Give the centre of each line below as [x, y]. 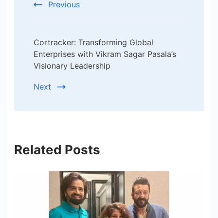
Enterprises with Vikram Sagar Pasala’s [105, 54]
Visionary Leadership [72, 66]
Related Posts [57, 150]
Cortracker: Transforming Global [93, 43]
